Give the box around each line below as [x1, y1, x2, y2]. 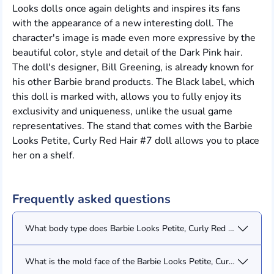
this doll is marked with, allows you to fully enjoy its [12, 90, 242, 104]
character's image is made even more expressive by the [12, 31, 256, 45]
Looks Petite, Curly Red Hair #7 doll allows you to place [12, 134, 259, 148]
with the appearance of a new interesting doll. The [12, 17, 234, 31]
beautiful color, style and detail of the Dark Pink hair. [12, 46, 243, 60]
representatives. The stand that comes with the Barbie [12, 119, 253, 133]
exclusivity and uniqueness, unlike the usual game [12, 105, 232, 119]
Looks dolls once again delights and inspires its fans [12, 2, 240, 16]
